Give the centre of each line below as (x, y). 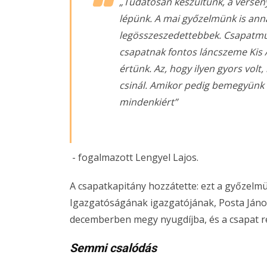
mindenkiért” (148, 102)
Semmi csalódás (113, 248)
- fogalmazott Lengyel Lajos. (134, 157)
